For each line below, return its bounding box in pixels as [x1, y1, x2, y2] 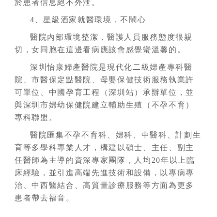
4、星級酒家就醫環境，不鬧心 [30, 15, 146, 24]
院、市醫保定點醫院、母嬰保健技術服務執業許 [15, 76, 195, 84]
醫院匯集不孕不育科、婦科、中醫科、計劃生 [30, 131, 201, 139]
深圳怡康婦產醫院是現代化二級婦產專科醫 [30, 63, 193, 71]
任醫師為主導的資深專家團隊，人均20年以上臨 [15, 156, 195, 164]
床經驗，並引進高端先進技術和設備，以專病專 [15, 169, 195, 177]
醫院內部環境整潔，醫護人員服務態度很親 [30, 33, 193, 41]
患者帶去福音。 [15, 194, 75, 202]
